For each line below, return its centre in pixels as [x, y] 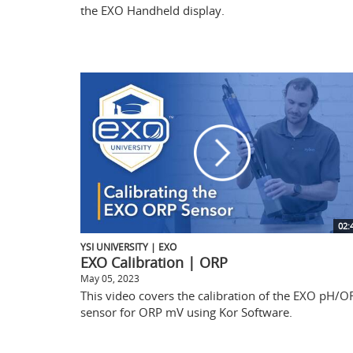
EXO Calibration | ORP [154, 262]
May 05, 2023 [110, 278]
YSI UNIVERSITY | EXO [128, 246]
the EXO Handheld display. [152, 10]
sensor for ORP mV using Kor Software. [186, 312]
